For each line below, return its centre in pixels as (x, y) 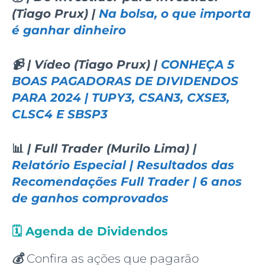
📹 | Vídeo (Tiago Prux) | (86, 64)
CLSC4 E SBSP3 (60, 114)
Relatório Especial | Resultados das (123, 165)
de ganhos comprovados (90, 198)
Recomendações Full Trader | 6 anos (127, 181)
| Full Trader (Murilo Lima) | (110, 148)
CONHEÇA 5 (198, 64)
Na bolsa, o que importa (175, 13)
